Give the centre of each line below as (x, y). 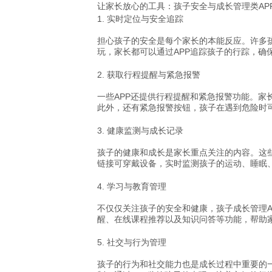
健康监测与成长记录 (145, 130)
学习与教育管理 (137, 186)
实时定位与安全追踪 (145, 19)
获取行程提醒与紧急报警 (154, 74)
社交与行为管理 (137, 242)
